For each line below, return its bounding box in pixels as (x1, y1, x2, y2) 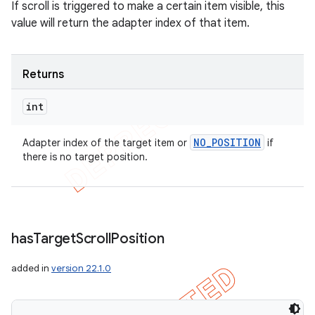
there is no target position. (22, 150, 148, 163)
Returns (22, 67, 64, 82)
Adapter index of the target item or (22, 136, 190, 149)
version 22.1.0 (51, 262, 111, 274)
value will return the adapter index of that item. (11, 16, 250, 30)
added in (11, 262, 51, 274)
